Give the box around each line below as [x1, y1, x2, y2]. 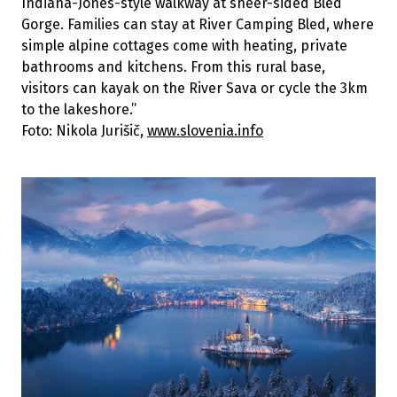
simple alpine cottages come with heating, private [21, 37, 347, 55]
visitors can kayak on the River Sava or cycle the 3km [21, 80, 368, 97]
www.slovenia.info [147, 122, 263, 140]
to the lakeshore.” [21, 101, 136, 119]
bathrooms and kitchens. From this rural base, [21, 58, 325, 76]
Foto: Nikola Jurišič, [21, 122, 147, 140]
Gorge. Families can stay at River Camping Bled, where [21, 16, 374, 34]
